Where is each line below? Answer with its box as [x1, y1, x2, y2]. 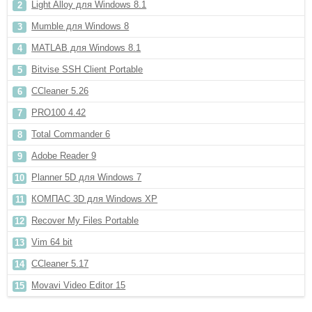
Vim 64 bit [31, 237, 73, 247]
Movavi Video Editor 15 [31, 280, 126, 290]
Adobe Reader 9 [31, 150, 97, 161]
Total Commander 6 [31, 129, 111, 139]
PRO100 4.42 [31, 107, 86, 118]
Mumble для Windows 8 [31, 21, 130, 31]
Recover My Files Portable [31, 215, 139, 226]
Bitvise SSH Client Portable [31, 64, 143, 75]
